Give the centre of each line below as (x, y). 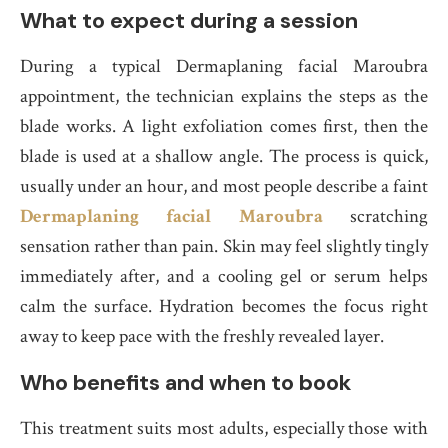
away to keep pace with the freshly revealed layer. (202, 336)
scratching (375, 216)
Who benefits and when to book (185, 382)
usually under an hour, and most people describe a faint (224, 186)
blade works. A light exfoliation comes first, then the (224, 126)
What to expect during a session (189, 20)
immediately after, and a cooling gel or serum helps (224, 276)
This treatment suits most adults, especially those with (224, 428)
